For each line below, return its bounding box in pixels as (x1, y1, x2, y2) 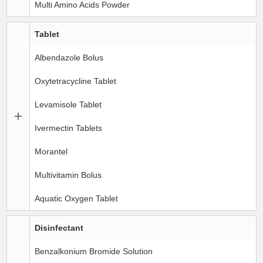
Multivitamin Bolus (35, 170, 102, 180)
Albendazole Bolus (35, 52, 104, 62)
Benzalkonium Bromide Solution (35, 246, 153, 256)
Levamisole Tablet (35, 99, 102, 109)
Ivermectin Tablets (35, 123, 103, 133)
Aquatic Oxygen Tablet (35, 193, 119, 203)
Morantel (35, 146, 68, 156)
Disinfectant (35, 222, 84, 232)
